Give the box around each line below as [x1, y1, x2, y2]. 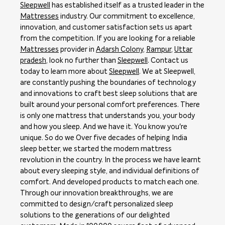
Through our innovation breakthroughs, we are [20, 189, 173, 197]
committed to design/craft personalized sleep [20, 200, 173, 208]
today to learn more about [20, 68, 109, 75]
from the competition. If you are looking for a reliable [20, 35, 195, 42]
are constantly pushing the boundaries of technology [20, 79, 196, 86]
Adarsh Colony [96, 46, 143, 53]
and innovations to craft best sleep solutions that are [20, 90, 197, 97]
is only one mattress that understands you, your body [20, 112, 195, 120]
